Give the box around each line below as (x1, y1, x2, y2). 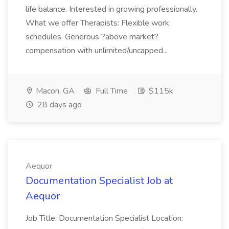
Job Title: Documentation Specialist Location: (26, 213, 183, 224)
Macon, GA (34, 85, 75, 97)
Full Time (94, 85, 128, 97)
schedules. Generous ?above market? (26, 31, 158, 42)
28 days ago (35, 99, 82, 110)
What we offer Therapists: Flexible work (26, 17, 169, 29)
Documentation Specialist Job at (26, 174, 173, 188)
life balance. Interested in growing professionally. (26, 4, 197, 15)
